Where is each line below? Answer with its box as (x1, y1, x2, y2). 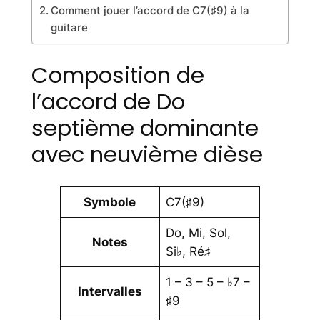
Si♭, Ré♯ (166, 244, 211, 259)
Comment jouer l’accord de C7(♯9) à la (50, 3, 249, 17)
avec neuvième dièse (31, 139, 263, 171)
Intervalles (77, 284, 142, 299)
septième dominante (31, 112, 259, 144)
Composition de (31, 59, 204, 91)
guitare (50, 20, 88, 34)
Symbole (84, 195, 136, 210)
